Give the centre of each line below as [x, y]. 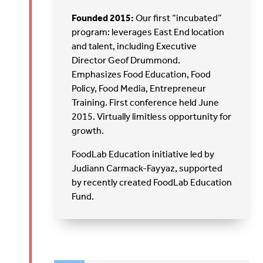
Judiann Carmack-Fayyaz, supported [147, 168]
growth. [89, 130]
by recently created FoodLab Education [152, 182]
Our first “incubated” [178, 18]
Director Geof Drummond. [127, 60]
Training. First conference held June [146, 102]
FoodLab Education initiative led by [143, 154]
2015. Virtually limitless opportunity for [152, 116]
